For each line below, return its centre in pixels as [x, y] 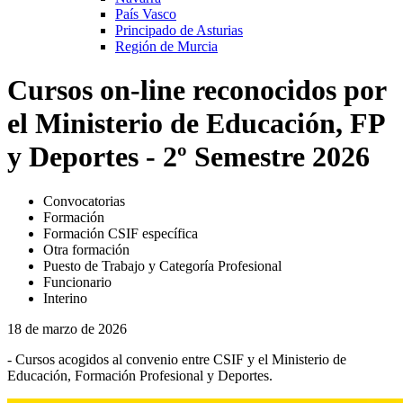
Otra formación [86, 249]
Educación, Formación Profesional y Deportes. [140, 375]
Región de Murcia [166, 46]
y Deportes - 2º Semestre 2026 [188, 157]
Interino [65, 298]
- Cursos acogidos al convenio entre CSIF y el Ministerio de [177, 359]
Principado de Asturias [179, 30]
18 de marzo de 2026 [67, 328]
